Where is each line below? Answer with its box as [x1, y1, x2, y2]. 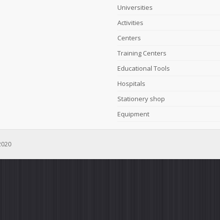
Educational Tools [117, 64, 170, 73]
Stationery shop [117, 94, 165, 103]
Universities [117, 3, 153, 12]
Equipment [117, 110, 149, 118]
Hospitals [117, 79, 145, 88]
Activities [117, 18, 143, 27]
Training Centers [117, 49, 166, 57]
